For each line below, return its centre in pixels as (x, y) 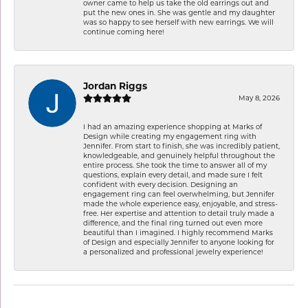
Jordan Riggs (115, 86)
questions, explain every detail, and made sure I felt (173, 174)
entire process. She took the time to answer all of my (175, 165)
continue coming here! (124, 31)
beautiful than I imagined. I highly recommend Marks (178, 232)
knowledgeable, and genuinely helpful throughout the (179, 155)
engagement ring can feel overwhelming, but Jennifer (179, 194)
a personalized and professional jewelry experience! (173, 251)
